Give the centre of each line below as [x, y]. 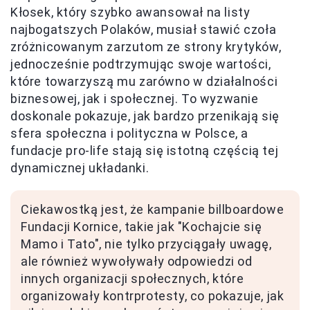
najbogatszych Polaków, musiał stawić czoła [144, 30]
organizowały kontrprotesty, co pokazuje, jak [153, 296]
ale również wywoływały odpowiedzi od [137, 262]
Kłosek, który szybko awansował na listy [130, 12]
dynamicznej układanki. [80, 168]
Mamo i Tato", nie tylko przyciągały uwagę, [146, 244]
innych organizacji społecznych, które [133, 279]
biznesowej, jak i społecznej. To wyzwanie [135, 99]
